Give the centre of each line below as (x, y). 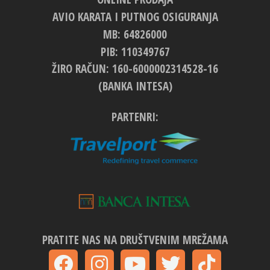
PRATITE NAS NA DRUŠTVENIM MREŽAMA (135, 240)
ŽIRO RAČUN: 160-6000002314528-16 (135, 69)
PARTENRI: (135, 117)
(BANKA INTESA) (135, 86)
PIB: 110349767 (135, 52)
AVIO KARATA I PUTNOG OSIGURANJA (135, 17)
